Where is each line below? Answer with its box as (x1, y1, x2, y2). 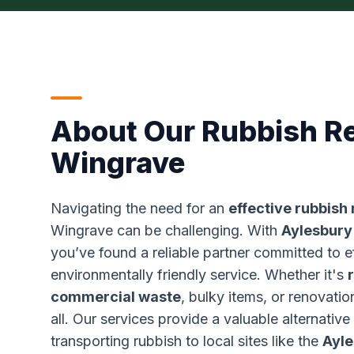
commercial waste (51, 288, 181, 305)
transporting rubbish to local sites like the (51, 333, 322, 349)
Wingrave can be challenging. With (51, 222, 281, 239)
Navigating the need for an (51, 200, 228, 217)
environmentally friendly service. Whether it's (51, 266, 348, 283)
